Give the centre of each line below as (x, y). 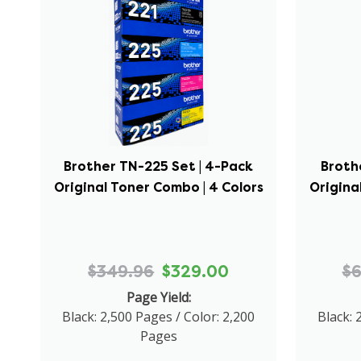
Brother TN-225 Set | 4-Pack (159, 166)
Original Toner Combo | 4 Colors (158, 187)
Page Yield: (158, 297)
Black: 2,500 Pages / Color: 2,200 (159, 316)
